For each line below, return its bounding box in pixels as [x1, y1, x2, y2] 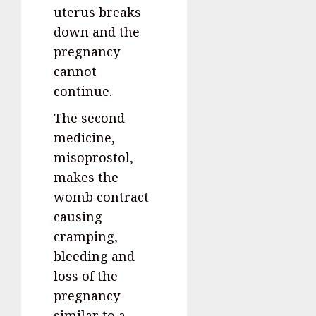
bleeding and [54, 247, 135, 265]
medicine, [54, 128, 115, 146]
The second [54, 109, 125, 126]
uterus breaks [54, 3, 141, 20]
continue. [54, 82, 112, 99]
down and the [54, 23, 140, 40]
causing [54, 207, 102, 225]
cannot [54, 62, 97, 80]
